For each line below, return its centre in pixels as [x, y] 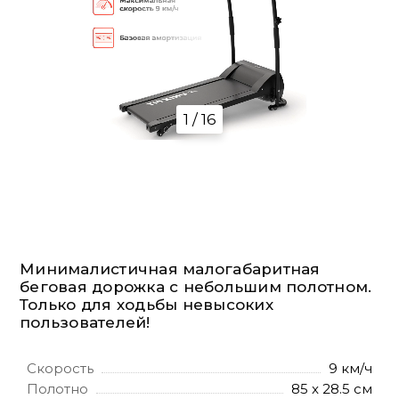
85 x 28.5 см [332, 389]
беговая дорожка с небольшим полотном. [196, 287]
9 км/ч [350, 368]
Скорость [60, 368]
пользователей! [85, 322]
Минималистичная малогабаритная [170, 269]
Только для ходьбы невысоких [147, 305]
